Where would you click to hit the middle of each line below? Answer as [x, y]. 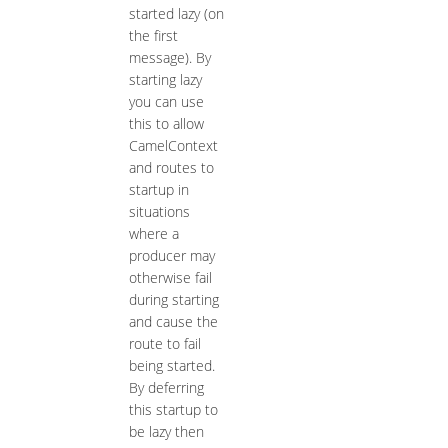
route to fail [164, 344]
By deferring [166, 388]
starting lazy [165, 80]
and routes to [171, 168]
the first [153, 36]
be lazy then [166, 432]
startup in [158, 190]
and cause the [173, 322]
